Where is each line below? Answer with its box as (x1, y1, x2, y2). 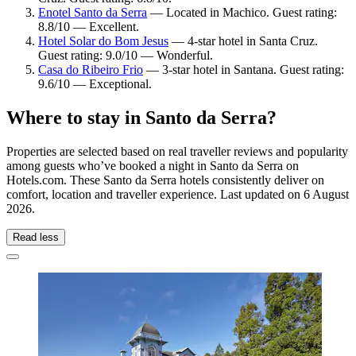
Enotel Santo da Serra (38, 5, 147, 19)
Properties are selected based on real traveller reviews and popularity (6, 144, 348, 158)
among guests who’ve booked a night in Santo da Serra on (6, 158, 299, 172)
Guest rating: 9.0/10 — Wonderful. (38, 48, 213, 62)
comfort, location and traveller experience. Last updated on (6, 187, 304, 201)
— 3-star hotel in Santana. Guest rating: (143, 62, 344, 76)
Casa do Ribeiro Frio (38, 62, 143, 76)
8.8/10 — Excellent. (38, 19, 139, 33)
